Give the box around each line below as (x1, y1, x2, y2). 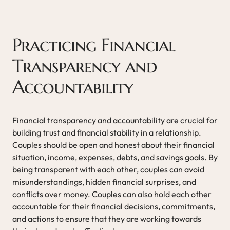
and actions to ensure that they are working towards (12, 213, 201, 224)
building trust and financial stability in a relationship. (12, 127, 201, 138)
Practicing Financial (12, 33, 176, 56)
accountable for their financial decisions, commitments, (12, 201, 215, 212)
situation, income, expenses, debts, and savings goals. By (12, 151, 218, 162)
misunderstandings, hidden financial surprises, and (12, 176, 196, 187)
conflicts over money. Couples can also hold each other (12, 188, 212, 199)
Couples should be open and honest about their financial (12, 139, 215, 150)
